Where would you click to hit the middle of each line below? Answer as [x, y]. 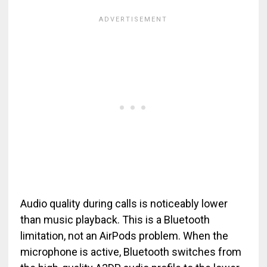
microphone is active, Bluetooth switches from [131, 252]
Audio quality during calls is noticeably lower [124, 204]
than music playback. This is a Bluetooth [115, 220]
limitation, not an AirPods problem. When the [124, 236]
